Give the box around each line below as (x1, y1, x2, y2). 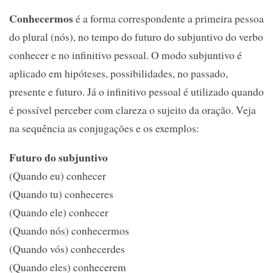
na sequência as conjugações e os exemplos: (9, 121, 199, 136)
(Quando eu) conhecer (9, 168, 106, 183)
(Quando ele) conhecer (9, 204, 108, 219)
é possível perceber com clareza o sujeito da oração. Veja (9, 102, 256, 118)
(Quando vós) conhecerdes (9, 241, 125, 256)
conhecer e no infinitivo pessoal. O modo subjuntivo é (9, 48, 242, 63)
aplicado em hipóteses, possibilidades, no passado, (9, 66, 228, 81)
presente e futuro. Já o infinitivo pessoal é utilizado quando (9, 84, 264, 99)
